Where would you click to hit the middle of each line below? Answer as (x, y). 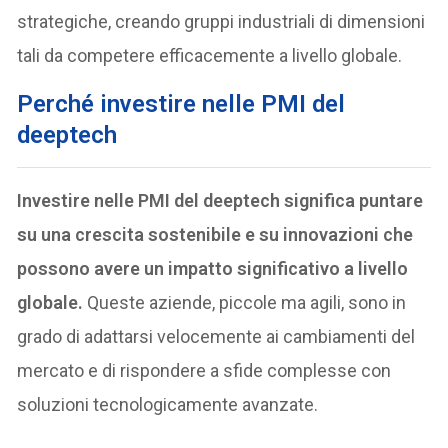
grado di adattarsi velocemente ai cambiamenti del (216, 336)
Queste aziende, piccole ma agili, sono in (245, 302)
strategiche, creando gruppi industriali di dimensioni (221, 21)
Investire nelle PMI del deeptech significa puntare (220, 200)
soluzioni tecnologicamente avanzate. (168, 404)
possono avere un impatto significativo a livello (213, 268)
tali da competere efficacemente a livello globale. (210, 55)
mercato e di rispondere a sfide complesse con (204, 370)
